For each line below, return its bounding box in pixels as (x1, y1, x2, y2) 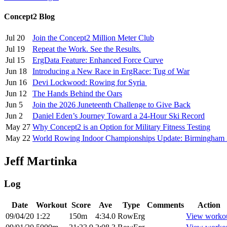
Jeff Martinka (4, 154, 77, 168)
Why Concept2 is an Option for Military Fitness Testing (32, 123, 210, 132)
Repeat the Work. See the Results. (32, 45, 141, 54)
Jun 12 (6, 89, 27, 98)
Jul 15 (6, 56, 25, 65)
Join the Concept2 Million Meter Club (32, 33, 154, 43)
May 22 (6, 134, 30, 143)
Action (198, 200, 220, 209)
